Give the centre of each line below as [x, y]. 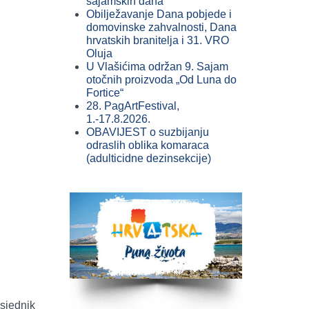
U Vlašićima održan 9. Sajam [157, 67]
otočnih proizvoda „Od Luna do [161, 80]
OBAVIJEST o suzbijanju [148, 132]
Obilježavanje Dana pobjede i [159, 14]
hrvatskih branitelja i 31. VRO [158, 40]
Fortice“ [105, 93]
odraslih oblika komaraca [148, 145]
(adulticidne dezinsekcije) [149, 158]
